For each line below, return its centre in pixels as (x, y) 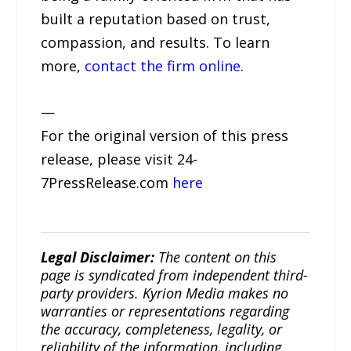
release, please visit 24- (119, 159)
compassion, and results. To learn (156, 43)
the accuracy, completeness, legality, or (162, 329)
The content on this (216, 257)
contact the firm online (163, 66)
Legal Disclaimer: (98, 257)
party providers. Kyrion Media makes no (165, 293)
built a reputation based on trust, (156, 19)
